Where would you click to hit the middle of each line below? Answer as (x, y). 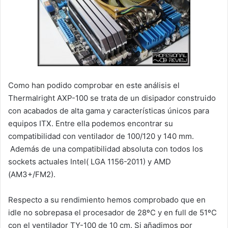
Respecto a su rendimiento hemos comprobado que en (107, 199)
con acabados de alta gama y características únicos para (109, 110)
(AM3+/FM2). (32, 174)
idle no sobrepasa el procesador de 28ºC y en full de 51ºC (112, 212)
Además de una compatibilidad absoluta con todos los (106, 149)
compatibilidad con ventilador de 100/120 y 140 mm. (101, 136)
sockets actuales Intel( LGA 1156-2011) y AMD (90, 161)
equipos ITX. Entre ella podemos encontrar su (91, 123)
